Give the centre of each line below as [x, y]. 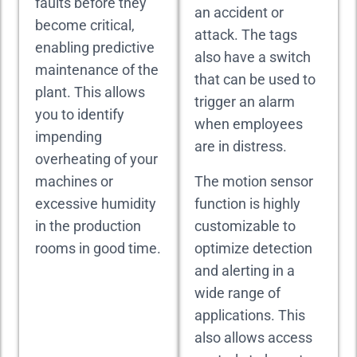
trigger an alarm [245, 102]
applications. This [250, 315]
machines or [74, 181]
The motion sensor [254, 181]
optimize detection [253, 248]
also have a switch [253, 57]
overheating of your [96, 159]
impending [69, 137]
